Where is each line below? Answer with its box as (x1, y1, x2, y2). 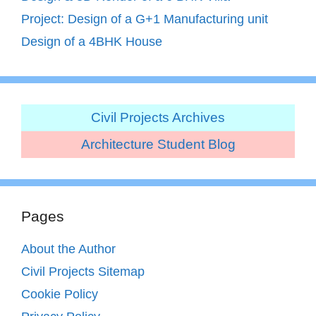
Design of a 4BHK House (21, 34, 162, 49)
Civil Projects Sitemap (21, 264, 145, 279)
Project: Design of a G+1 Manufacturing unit (21, 11, 268, 26)
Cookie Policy (21, 286, 98, 301)
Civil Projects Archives (91, 109, 225, 125)
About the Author (21, 241, 116, 256)
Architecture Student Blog (80, 136, 236, 152)
